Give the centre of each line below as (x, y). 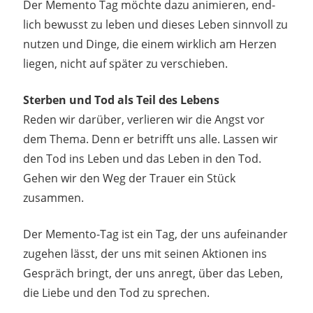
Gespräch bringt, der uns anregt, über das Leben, (153, 273)
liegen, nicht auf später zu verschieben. (125, 63)
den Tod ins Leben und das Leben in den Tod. (142, 158)
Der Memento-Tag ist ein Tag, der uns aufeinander (155, 234)
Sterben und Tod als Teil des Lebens (121, 100)
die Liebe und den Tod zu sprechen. (116, 292)
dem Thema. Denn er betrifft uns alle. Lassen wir (150, 139)
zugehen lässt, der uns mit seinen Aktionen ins (145, 253)
